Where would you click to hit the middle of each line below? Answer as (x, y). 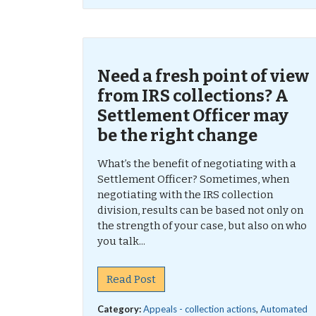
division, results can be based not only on (200, 210)
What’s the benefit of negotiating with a (197, 164)
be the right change (177, 135)
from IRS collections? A (193, 96)
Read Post (131, 279)
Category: (120, 309)
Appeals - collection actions (200, 309)
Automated (284, 309)
